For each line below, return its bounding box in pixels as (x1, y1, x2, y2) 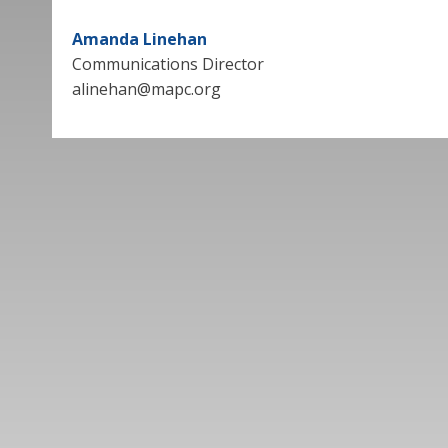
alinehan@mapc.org (72, 78, 221, 100)
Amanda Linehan (72, 28, 207, 50)
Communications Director (72, 53, 264, 75)
